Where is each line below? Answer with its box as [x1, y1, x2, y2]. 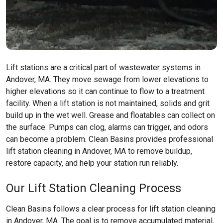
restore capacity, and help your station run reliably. [6, 158, 178, 168]
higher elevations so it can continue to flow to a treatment [6, 87, 205, 96]
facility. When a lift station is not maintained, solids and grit [6, 99, 210, 108]
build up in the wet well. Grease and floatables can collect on [6, 111, 215, 120]
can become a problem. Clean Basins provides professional [6, 134, 213, 144]
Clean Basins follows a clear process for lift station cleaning [6, 204, 216, 214]
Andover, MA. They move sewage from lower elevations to [6, 75, 209, 84]
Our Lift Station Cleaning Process [6, 181, 181, 195]
